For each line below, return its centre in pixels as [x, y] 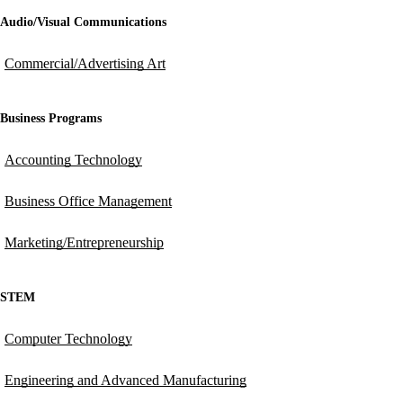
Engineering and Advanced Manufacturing [125, 380]
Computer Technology [68, 339]
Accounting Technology [73, 160]
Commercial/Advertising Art [85, 63]
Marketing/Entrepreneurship [84, 242]
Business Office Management [88, 201]
